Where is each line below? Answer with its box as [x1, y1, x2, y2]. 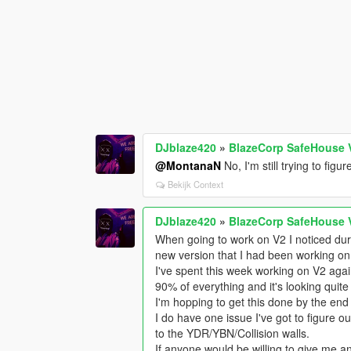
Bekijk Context [168, 178, 224, 191]
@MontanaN [155, 157, 222, 174]
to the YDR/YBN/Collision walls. [155, 325, 310, 342]
